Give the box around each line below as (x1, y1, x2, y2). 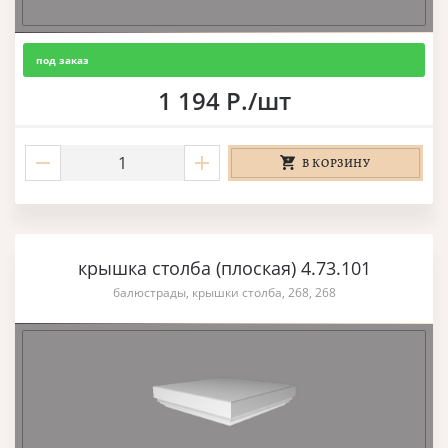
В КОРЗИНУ (302, 154, 371, 171)
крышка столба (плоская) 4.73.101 (77, 255, 371, 280)
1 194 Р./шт (157, 83, 291, 117)
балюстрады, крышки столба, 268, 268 (112, 283, 336, 301)
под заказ (36, 52, 89, 67)
